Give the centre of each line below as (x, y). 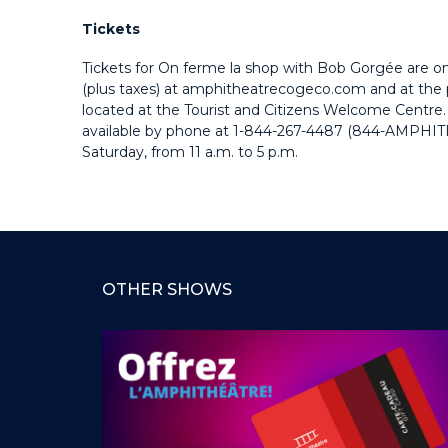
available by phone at (158, 131)
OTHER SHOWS (167, 290)
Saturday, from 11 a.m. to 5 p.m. (190, 152)
